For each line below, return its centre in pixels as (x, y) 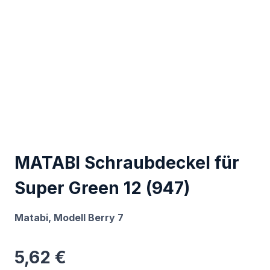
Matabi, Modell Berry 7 (69, 218)
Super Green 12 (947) (102, 188)
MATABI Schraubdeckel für (127, 163)
